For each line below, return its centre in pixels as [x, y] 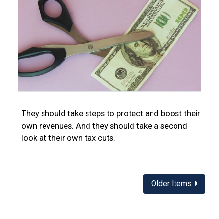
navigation [50, 201]
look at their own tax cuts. [68, 138]
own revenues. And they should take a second [104, 125]
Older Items [172, 183]
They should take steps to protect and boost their [111, 113]
